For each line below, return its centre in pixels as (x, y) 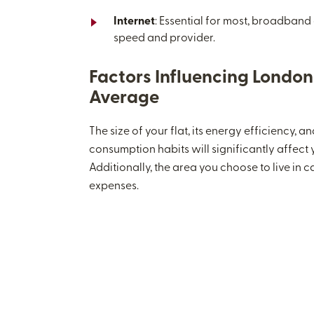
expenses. (114, 186)
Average (124, 98)
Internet (135, 22)
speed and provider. (165, 39)
